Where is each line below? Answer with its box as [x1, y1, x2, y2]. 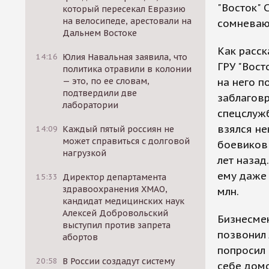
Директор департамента [62, 172, 167, 183]
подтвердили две [62, 88, 138, 98]
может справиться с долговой [62, 136, 190, 147]
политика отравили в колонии [62, 64, 192, 74]
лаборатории [62, 100, 119, 110]
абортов [62, 232, 98, 243]
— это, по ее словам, [62, 76, 150, 86]
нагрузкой [62, 148, 107, 159]
